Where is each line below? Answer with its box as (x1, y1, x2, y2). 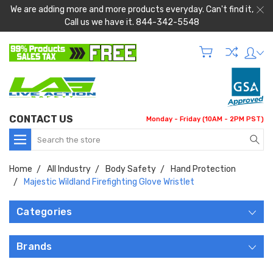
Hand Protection (171, 164, 236, 175)
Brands (16, 241, 52, 253)
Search (31, 130, 59, 141)
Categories (16, 206, 73, 218)
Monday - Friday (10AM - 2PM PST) (146, 115, 264, 124)
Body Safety (105, 164, 156, 175)
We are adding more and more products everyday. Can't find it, (10, 4, 253, 15)
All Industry (47, 164, 91, 175)
